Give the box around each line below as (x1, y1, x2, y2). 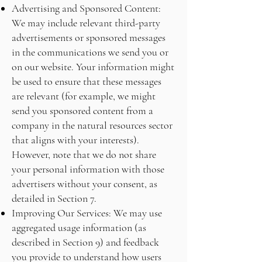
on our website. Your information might (12, 60, 174, 73)
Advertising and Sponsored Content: (12, 2, 161, 15)
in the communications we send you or (12, 46, 168, 58)
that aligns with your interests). (12, 133, 139, 146)
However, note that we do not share (12, 148, 156, 161)
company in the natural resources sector (12, 119, 173, 132)
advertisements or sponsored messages (12, 31, 166, 44)
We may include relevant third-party (12, 16, 160, 29)
